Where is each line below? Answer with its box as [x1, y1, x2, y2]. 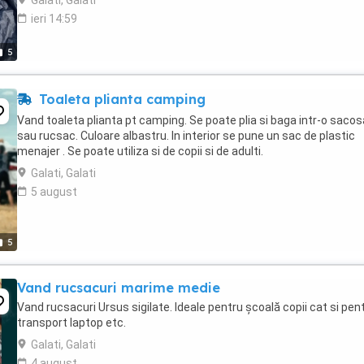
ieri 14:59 [31, 12, 77, 25]
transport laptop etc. [17, 316, 126, 329]
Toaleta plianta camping [35, 91, 206, 107]
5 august [31, 185, 77, 198]
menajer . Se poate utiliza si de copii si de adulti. [17, 145, 263, 158]
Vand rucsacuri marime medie [17, 279, 220, 296]
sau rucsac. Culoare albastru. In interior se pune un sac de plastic [17, 129, 355, 142]
